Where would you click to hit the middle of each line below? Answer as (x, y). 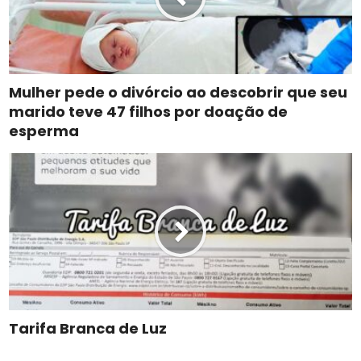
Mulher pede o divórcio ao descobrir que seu (178, 92)
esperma (44, 131)
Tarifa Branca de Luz (88, 328)
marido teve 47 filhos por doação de (149, 111)
